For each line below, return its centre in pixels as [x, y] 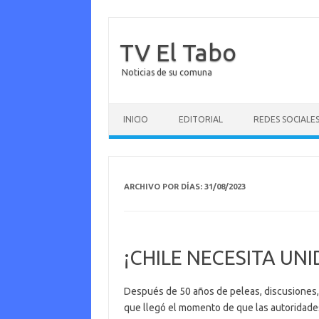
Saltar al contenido [150, 108]
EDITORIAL [201, 119]
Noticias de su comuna [167, 72]
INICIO [136, 119]
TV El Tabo [178, 52]
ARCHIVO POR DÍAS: [164, 187]
